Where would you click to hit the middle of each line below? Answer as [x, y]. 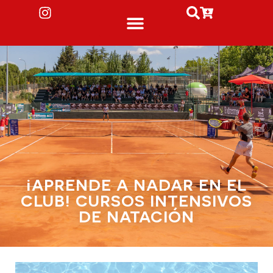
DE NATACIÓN [136, 215]
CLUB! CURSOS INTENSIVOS [136, 200]
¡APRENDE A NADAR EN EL [136, 184]
